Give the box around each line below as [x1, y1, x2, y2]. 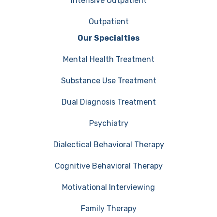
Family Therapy [80, 203, 137, 213]
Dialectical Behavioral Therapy [53, 139, 164, 149]
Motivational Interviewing [62, 182, 155, 192]
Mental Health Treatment [62, 54, 155, 64]
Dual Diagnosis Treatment [61, 97, 156, 107]
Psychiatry [89, 118, 128, 128]
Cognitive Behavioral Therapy [54, 161, 163, 170]
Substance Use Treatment [61, 76, 156, 85]
